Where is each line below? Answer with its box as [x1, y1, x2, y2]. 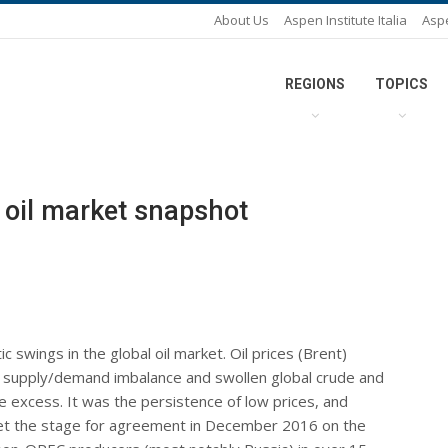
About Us [214, 11, 269, 29]
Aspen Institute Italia [284, 11, 407, 29]
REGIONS [285, 76, 345, 92]
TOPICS [375, 76, 428, 92]
